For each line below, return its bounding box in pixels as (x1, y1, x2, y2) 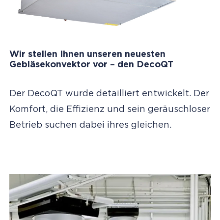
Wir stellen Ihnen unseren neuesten (9, 50, 165, 59)
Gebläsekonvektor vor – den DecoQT (9, 60, 173, 70)
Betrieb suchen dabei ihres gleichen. (9, 121, 171, 130)
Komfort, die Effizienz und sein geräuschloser (9, 105, 210, 114)
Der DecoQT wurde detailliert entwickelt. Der (9, 89, 209, 99)
